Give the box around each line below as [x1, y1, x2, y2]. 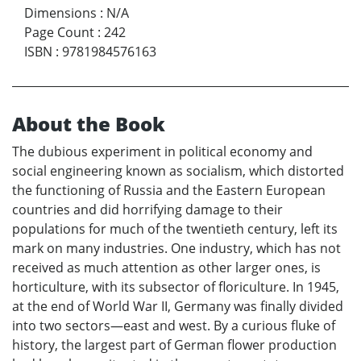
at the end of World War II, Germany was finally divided [12, 297, 343, 315]
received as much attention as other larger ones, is [12, 258, 321, 276]
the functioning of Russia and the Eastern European [12, 180, 326, 199]
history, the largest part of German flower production [12, 335, 337, 354]
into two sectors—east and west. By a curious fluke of [12, 316, 335, 334]
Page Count [24, 23, 94, 41]
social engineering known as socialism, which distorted [12, 161, 344, 180]
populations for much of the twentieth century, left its [12, 219, 338, 238]
